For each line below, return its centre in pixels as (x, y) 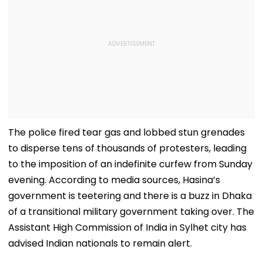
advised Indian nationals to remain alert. (101, 243)
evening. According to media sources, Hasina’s (114, 180)
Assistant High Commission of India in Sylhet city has (127, 227)
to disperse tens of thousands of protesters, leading (127, 148)
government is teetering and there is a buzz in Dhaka (130, 195)
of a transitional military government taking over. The (131, 211)
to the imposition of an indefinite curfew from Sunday (130, 164)
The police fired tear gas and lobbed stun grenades (127, 132)
